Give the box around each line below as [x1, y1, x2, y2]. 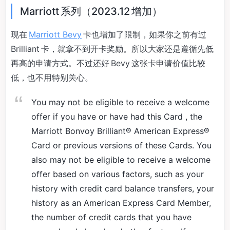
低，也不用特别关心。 [11, 72, 93, 83]
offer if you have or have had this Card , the [31, 111, 202, 122]
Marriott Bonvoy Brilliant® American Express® [31, 126, 209, 136]
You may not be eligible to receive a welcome [31, 97, 209, 107]
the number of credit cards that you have [31, 212, 191, 222]
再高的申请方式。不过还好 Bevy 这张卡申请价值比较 [11, 58, 205, 68]
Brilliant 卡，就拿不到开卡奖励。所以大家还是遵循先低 [11, 44, 214, 54]
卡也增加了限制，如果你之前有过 [82, 29, 208, 40]
